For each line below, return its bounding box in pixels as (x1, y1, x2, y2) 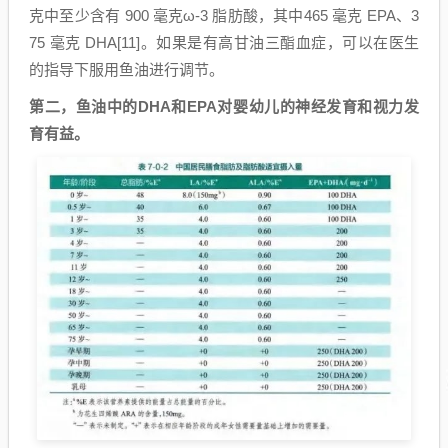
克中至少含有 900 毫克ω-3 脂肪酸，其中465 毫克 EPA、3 (29, 6, 419, 24)
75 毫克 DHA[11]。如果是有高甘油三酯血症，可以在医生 (29, 33, 419, 51)
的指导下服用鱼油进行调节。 (29, 60, 224, 78)
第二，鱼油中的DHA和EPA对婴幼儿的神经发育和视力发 (29, 97, 419, 115)
